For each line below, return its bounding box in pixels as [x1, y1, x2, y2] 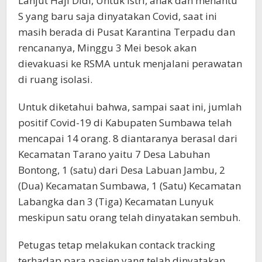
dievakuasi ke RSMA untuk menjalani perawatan [18, 57, 242, 71]
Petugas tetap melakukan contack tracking [18, 238, 215, 252]
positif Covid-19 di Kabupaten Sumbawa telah [18, 116, 232, 130]
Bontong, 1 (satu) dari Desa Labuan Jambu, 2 [18, 163, 225, 177]
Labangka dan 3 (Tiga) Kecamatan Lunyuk [18, 195, 213, 209]
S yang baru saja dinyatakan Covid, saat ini [18, 9, 217, 23]
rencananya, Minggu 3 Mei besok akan [18, 41, 196, 55]
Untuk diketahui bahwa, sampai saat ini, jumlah [18, 100, 242, 114]
